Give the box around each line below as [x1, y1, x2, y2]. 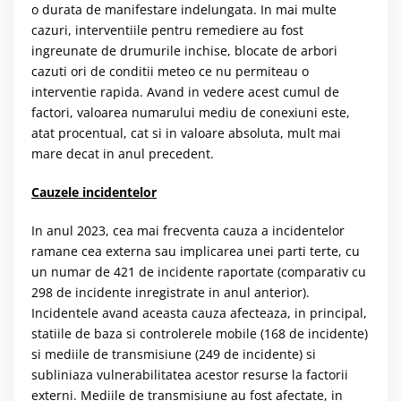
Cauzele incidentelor [31, 183, 157, 201]
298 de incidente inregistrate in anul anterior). [31, 284, 310, 302]
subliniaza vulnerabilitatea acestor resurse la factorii [31, 366, 348, 384]
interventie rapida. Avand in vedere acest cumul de [31, 83, 339, 101]
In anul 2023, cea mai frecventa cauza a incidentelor [31, 222, 345, 240]
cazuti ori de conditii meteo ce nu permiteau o [31, 63, 309, 81]
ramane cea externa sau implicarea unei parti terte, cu [31, 243, 360, 260]
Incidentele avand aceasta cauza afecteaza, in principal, [31, 304, 367, 322]
